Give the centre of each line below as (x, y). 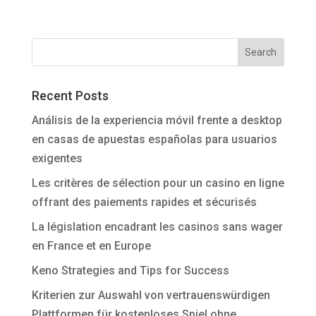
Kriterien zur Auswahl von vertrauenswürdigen (151, 296)
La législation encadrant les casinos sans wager (157, 227)
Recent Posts (70, 96)
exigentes (57, 159)
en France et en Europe (91, 246)
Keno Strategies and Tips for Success (130, 271)
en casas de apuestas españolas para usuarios (154, 140)
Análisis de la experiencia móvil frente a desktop (157, 121)
